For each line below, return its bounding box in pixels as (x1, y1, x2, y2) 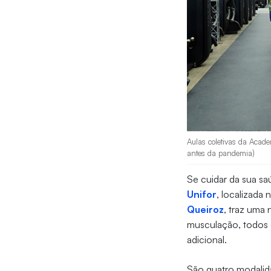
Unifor (187, 188, 217, 201)
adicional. (187, 233, 227, 246)
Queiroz (187, 203, 224, 216)
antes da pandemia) (187, 148, 255, 158)
